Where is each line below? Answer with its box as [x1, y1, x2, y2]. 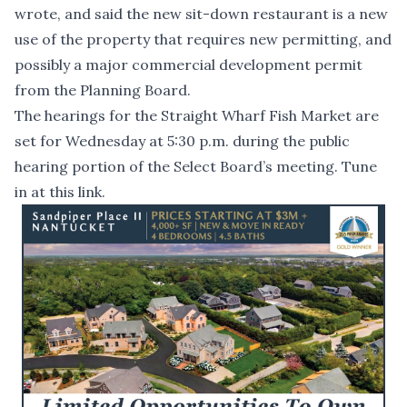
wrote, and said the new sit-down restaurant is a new [15, 5, 388, 24]
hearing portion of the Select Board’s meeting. [15, 157, 342, 176]
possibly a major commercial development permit [15, 55, 362, 74]
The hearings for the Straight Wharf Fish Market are [15, 106, 379, 125]
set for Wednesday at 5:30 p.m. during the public [15, 132, 350, 151]
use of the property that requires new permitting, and [15, 30, 392, 49]
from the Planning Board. [15, 81, 191, 100]
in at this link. [15, 183, 105, 202]
